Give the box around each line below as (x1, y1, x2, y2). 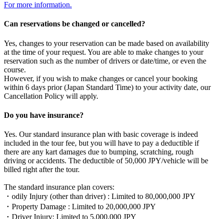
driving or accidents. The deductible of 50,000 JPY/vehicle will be (4, 156, 208, 165)
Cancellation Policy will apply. (4, 91, 98, 100)
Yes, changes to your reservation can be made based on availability (4, 39, 209, 47)
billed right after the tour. (4, 165, 80, 174)
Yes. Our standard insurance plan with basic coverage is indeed (4, 130, 198, 139)
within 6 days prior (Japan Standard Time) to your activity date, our (4, 83, 211, 91)
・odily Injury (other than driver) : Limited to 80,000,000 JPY (4, 192, 196, 201)
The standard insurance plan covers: (4, 183, 114, 192)
